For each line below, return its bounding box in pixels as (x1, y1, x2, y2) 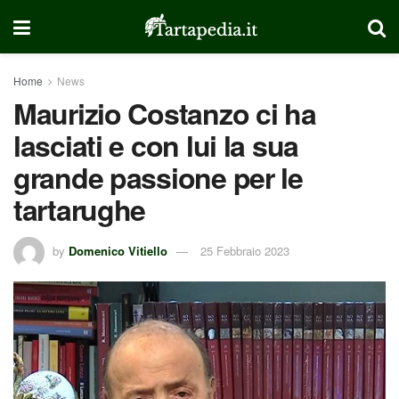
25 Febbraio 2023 (200, 241, 289, 259)
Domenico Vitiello (69, 241, 167, 259)
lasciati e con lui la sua (13, 125, 298, 166)
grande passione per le (13, 157, 303, 198)
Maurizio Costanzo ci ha (13, 93, 316, 134)
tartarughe (13, 189, 146, 230)
